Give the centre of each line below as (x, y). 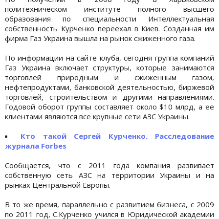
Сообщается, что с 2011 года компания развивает (109, 165)
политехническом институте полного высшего (109, 9)
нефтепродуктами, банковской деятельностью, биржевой (109, 87)
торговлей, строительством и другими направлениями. (109, 97)
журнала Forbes (36, 145)
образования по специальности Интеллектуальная (109, 18)
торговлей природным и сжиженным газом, (109, 77)
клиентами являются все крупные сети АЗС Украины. (98, 116)
